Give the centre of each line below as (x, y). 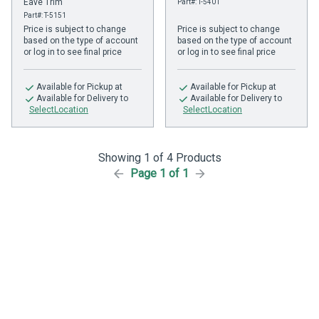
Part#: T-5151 (45, 16)
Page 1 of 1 (159, 174)
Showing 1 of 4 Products (159, 158)
